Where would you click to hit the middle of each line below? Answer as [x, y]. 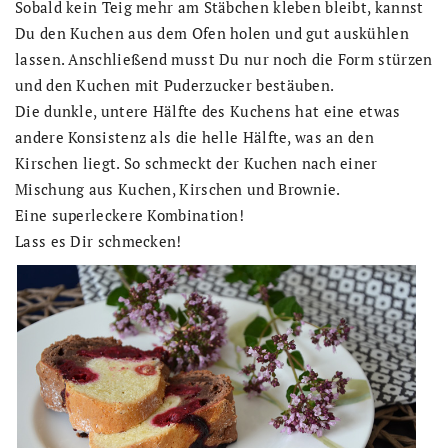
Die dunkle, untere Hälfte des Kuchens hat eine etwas [208, 110]
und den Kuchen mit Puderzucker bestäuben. [175, 84]
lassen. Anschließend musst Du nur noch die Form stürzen [224, 58]
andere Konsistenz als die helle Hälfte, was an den [194, 136]
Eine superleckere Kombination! [129, 214]
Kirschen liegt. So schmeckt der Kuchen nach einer [196, 162]
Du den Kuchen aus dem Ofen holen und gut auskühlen [212, 32]
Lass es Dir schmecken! [98, 240]
